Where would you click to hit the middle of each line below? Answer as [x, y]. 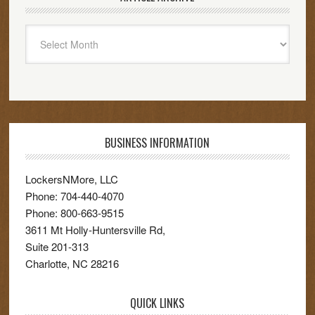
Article [39, 32]
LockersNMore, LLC [71, 179]
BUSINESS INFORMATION [157, 143]
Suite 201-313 [57, 246]
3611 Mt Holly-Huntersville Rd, [95, 230]
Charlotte [46, 263]
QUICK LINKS [157, 303]
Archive [42, 49]
